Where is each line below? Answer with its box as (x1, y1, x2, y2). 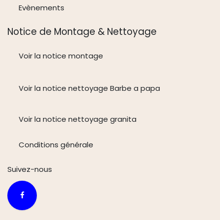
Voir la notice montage (18, 51, 105, 61)
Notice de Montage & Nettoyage (7, 25, 159, 39)
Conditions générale (18, 139, 93, 150)
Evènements (18, 2, 64, 13)
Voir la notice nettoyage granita (18, 114, 137, 125)
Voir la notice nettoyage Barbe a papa (18, 83, 160, 94)
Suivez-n (7, 164, 39, 175)
